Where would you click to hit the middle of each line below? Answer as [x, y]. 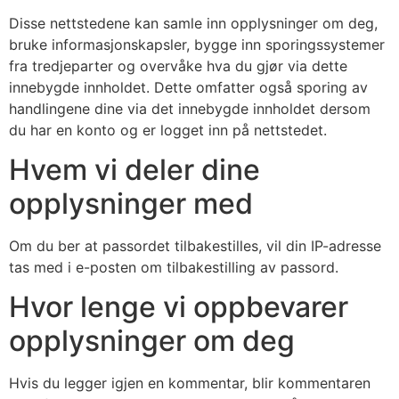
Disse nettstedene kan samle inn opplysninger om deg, [193, 23]
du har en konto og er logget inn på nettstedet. [168, 130]
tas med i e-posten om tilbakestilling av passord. [174, 267]
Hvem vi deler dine [134, 169]
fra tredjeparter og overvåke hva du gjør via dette [178, 65]
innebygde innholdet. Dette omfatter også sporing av [188, 87]
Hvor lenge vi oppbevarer [179, 307]
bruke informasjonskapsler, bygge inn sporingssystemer [197, 44]
